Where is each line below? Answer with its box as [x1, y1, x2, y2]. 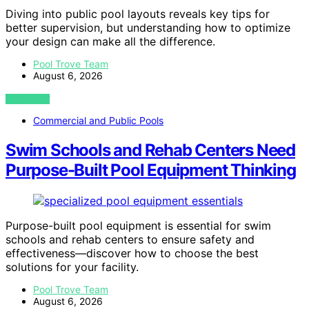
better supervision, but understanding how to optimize [6, 21, 290, 35]
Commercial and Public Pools [33, 114, 163, 127]
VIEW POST [6, 94, 50, 105]
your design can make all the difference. [6, 34, 215, 49]
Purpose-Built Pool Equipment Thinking [6, 160, 296, 181]
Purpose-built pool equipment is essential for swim [6, 219, 271, 233]
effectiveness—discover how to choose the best [6, 246, 259, 261]
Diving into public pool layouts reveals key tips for [6, 7, 270, 21]
